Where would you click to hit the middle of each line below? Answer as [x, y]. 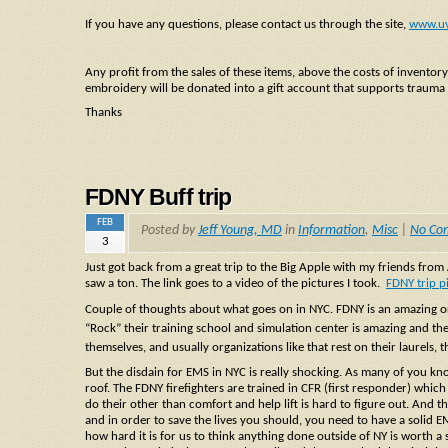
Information [331, 230]
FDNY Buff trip [158, 197]
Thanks [103, 112]
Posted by [169, 230]
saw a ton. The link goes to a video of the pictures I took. [235, 284]
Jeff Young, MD [240, 230]
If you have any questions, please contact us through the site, [247, 25]
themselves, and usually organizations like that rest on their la [246, 348]
